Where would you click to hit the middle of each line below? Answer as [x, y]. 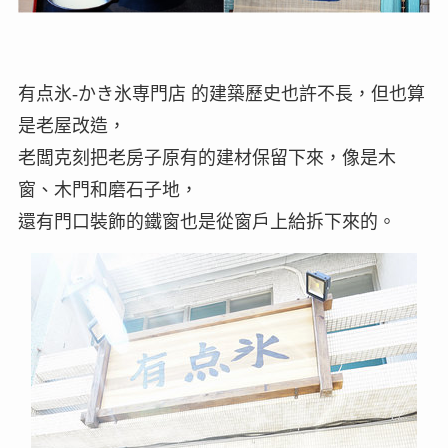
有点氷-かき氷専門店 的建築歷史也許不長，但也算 [221, 94]
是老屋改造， [71, 126]
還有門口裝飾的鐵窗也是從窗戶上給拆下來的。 [206, 222]
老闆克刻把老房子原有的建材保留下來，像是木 [206, 158]
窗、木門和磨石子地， [107, 190]
